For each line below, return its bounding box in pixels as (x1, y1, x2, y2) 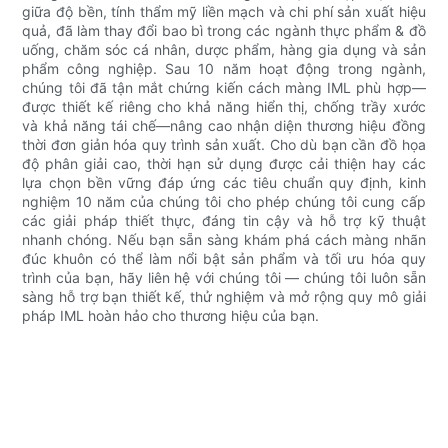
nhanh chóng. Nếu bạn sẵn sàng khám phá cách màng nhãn (22, 230, 426, 248)
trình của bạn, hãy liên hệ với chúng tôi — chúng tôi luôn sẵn (22, 268, 426, 286)
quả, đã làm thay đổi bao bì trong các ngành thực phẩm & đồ (22, 21, 426, 39)
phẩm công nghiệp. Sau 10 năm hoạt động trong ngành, (22, 59, 426, 77)
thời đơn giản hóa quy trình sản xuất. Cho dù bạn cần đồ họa (22, 135, 426, 153)
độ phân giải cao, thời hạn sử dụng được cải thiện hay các (22, 154, 426, 172)
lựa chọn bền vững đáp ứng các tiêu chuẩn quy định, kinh (22, 173, 426, 191)
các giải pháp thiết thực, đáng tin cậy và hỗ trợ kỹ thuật (22, 211, 426, 229)
